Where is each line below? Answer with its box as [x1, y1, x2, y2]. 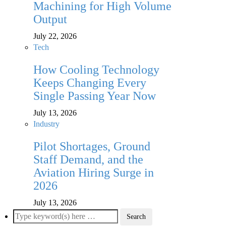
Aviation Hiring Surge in [33, 166, 154, 180]
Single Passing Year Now [33, 89, 156, 103]
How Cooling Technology [33, 63, 159, 77]
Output [33, 13, 67, 26]
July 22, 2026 [33, 32, 77, 41]
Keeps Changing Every [33, 76, 146, 90]
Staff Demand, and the [33, 153, 143, 166]
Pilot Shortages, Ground [33, 140, 150, 153]
